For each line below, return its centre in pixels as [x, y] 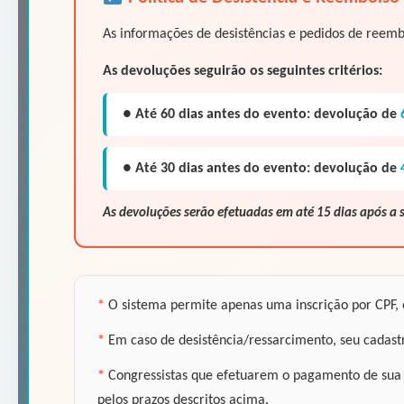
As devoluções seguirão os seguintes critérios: [243, 71]
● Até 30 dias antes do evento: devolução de [262, 168]
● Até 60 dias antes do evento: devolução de [262, 114]
